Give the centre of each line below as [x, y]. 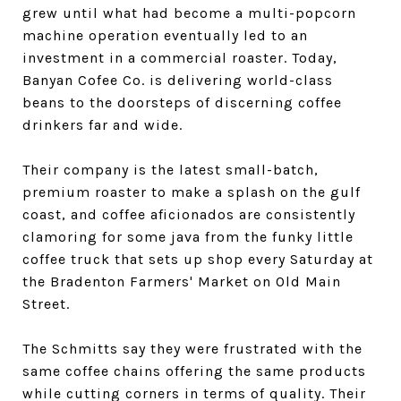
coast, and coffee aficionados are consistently [189, 214]
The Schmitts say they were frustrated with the [192, 348]
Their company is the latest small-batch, [171, 169]
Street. [48, 303]
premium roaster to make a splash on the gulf [192, 192]
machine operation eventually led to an [165, 35]
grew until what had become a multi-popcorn [189, 13]
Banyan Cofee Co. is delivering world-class [178, 80]
